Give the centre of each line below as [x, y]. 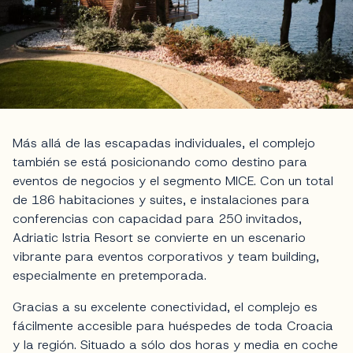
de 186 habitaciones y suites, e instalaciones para [161, 200]
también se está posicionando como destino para [160, 162]
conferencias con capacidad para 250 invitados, [157, 219]
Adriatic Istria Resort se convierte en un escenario [159, 238]
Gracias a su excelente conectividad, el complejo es [165, 307]
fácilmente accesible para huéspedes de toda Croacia [173, 326]
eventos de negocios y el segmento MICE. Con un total [173, 181]
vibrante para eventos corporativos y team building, [166, 257]
